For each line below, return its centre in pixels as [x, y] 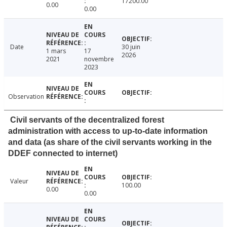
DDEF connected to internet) [63, 154]
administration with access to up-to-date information [108, 131]
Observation [26, 97]
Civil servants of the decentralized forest [87, 120]
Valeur [19, 181]
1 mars [56, 51]
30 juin [131, 47]
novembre [99, 59]
